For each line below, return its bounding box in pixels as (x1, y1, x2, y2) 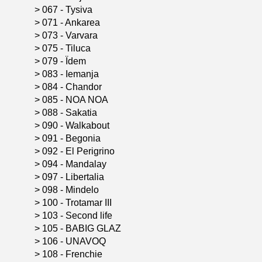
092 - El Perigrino (42, 146, 117, 156)
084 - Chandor (42, 82, 104, 92)
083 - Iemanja (42, 69, 101, 79)
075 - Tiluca (42, 43, 93, 53)
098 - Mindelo (42, 185, 101, 195)
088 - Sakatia (42, 108, 99, 118)
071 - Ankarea (42, 18, 102, 27)
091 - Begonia (42, 133, 103, 143)
